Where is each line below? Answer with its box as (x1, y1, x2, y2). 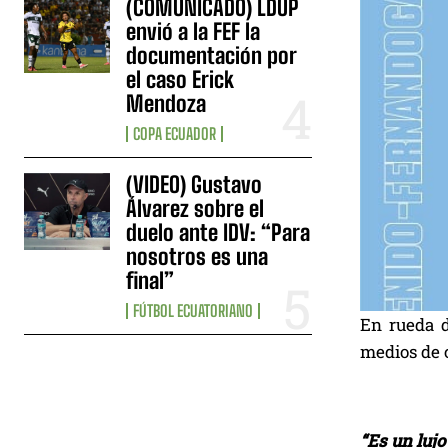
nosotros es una (126, 242, 269, 270)
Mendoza (126, 89, 207, 117)
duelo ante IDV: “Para (126, 218, 311, 246)
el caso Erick (126, 65, 235, 93)
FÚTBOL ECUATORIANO (133, 300, 254, 320)
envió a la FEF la (126, 17, 261, 45)
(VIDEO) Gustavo (126, 170, 263, 198)
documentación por (126, 41, 298, 69)
